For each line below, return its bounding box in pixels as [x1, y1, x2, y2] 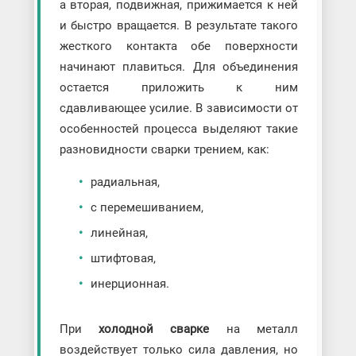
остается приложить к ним [59, 79, 299, 95]
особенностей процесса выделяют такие [59, 121, 299, 136]
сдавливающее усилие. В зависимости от [59, 100, 299, 115]
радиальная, [90, 174, 160, 189]
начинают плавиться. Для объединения [59, 59, 299, 74]
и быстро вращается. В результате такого [59, 17, 299, 33]
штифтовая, [90, 250, 156, 265]
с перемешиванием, [90, 199, 203, 215]
